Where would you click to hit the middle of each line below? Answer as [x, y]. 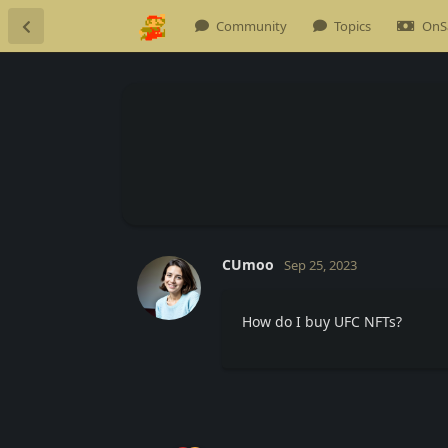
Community [251, 26]
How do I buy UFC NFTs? [322, 321]
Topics [352, 26]
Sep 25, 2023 [320, 264]
